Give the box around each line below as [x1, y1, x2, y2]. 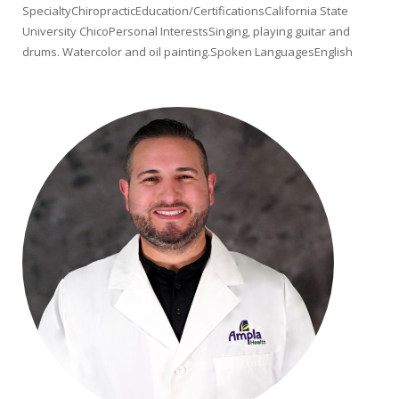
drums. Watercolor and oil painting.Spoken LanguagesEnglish [22, 44, 353, 60]
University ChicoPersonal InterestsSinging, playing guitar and [22, 23, 350, 39]
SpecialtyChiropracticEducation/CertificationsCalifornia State [22, 3, 348, 19]
